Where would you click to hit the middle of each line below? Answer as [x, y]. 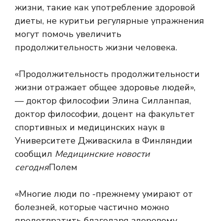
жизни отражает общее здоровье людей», [105, 88]
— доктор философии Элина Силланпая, [103, 101]
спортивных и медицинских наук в [90, 128]
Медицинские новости [102, 154]
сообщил [35, 154]
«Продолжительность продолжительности [107, 74]
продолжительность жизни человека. [96, 48]
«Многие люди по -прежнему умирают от [104, 194]
